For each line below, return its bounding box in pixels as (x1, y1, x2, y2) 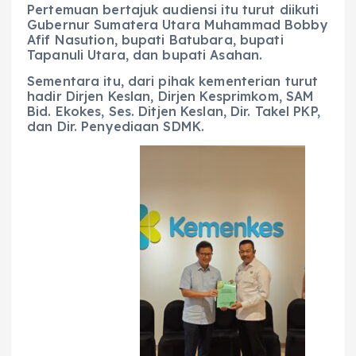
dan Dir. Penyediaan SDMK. (27, 118, 205, 134)
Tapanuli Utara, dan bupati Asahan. (27, 46, 263, 63)
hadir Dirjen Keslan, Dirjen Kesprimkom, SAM (27, 87, 315, 104)
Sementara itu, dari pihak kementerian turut (27, 72, 319, 89)
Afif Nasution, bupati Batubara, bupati (27, 31, 284, 48)
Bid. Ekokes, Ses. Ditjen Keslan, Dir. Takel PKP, (27, 103, 320, 119)
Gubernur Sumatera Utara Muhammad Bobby (27, 16, 328, 33)
